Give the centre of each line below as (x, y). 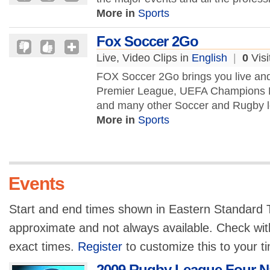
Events (36, 184)
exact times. (43, 246)
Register (100, 246)
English (209, 58)
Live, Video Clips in (144, 58)
